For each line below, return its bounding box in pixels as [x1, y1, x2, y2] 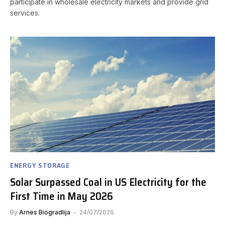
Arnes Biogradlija [19, 208, 70, 216]
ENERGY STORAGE [10, 159, 70, 171]
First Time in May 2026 [10, 187, 113, 204]
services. [10, 9, 40, 18]
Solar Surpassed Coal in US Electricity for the [10, 173, 206, 190]
